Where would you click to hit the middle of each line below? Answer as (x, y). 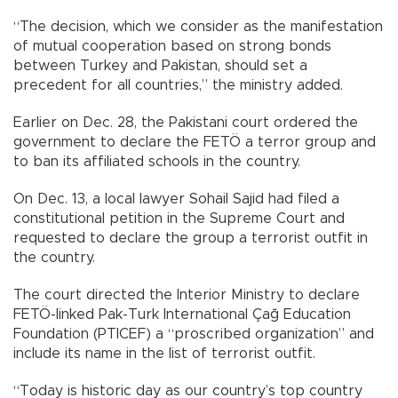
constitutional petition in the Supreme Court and (179, 218)
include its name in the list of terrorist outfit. (164, 353)
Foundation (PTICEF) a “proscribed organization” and (194, 334)
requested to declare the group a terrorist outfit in (191, 238)
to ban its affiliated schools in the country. (157, 161)
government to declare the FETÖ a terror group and (195, 142)
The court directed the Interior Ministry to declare (187, 295)
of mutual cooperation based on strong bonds (172, 46)
